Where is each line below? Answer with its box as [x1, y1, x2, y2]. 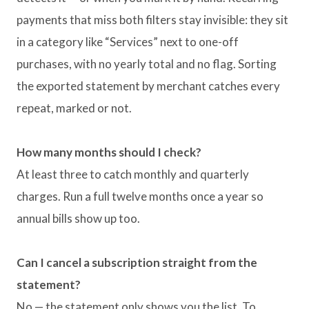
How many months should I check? [17, 145, 201, 160]
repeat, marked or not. [17, 101, 132, 116]
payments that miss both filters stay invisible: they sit [17, 12, 288, 28]
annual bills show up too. [17, 211, 140, 226]
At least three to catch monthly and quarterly [17, 167, 249, 182]
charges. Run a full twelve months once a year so [17, 189, 263, 204]
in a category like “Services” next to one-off [17, 34, 239, 50]
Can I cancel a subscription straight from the [17, 255, 257, 270]
